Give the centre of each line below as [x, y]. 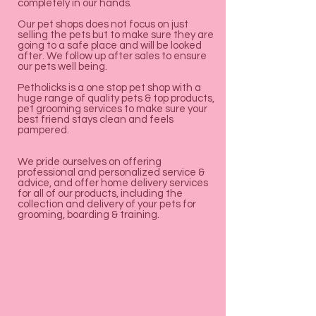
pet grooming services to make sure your [113, 109]
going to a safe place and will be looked [110, 46]
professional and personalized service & [111, 173]
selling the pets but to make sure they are [116, 35]
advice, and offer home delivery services [113, 183]
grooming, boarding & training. [89, 215]
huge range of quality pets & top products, [116, 99]
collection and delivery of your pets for [107, 205]
